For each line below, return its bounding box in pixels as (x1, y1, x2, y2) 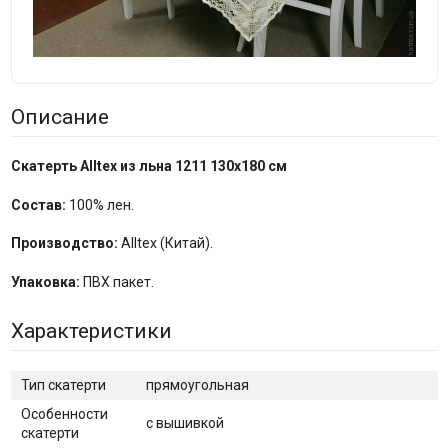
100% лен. (65, 196, 134, 213)
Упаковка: (10, 273, 83, 290)
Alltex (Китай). (117, 234, 213, 251)
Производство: (10, 234, 118, 251)
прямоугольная (145, 376, 249, 393)
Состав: (10, 196, 66, 213)
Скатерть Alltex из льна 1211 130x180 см (10, 157, 287, 174)
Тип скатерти (20, 376, 106, 393)
